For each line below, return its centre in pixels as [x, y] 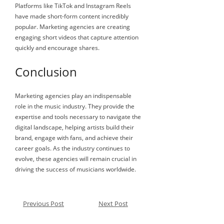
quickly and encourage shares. [57, 47]
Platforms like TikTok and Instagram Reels [73, 5]
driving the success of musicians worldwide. [75, 169]
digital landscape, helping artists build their [74, 127]
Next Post [113, 203]
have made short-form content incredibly [72, 16]
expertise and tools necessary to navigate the [78, 116]
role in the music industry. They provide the [75, 106]
